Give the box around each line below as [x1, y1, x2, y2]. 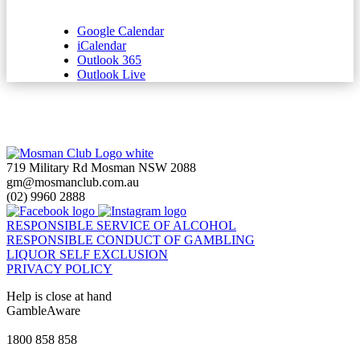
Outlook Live [77, 67, 145, 82]
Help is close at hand [6, 289, 112, 304]
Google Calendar [77, 24, 164, 39]
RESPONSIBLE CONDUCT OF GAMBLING [6, 233, 255, 247]
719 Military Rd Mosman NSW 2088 [6, 161, 196, 175]
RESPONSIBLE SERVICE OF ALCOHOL [6, 219, 236, 233]
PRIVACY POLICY [6, 262, 112, 276]
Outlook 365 [77, 53, 141, 67]
